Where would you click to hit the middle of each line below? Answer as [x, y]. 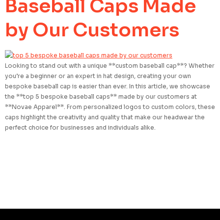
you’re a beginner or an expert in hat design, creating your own [98, 76]
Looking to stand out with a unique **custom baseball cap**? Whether [110, 66]
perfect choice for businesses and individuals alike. [80, 128]
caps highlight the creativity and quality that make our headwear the [105, 117]
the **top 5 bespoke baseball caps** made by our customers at [101, 97]
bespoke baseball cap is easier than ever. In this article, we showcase [108, 86]
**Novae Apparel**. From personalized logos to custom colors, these [110, 107]
